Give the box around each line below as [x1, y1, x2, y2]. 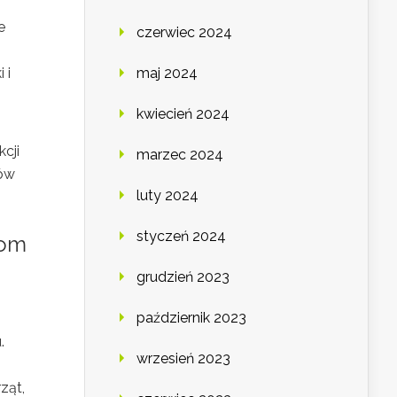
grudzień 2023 [136, 269, 230, 286]
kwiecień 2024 [136, 105, 230, 123]
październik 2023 [136, 309, 246, 327]
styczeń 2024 [136, 228, 226, 245]
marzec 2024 [136, 146, 223, 164]
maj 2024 [136, 65, 198, 82]
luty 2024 [136, 187, 198, 205]
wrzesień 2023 [136, 350, 230, 368]
